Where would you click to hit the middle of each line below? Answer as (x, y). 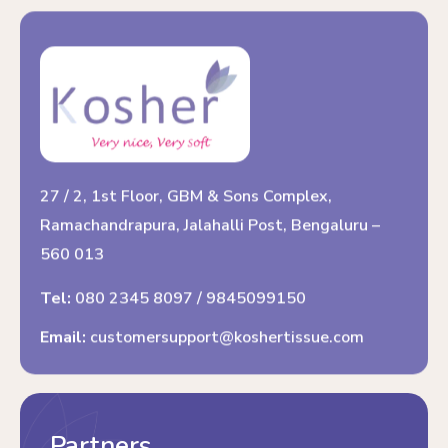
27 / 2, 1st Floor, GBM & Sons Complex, (186, 195)
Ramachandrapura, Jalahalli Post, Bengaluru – (210, 224)
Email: (63, 336)
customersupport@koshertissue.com (227, 336)
